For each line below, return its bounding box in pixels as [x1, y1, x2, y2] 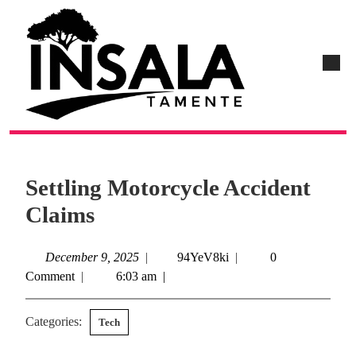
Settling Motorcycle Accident [25, 175, 311, 201]
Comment [25, 269, 75, 284]
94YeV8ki [177, 250, 229, 265]
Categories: [25, 315, 82, 329]
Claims [25, 202, 95, 228]
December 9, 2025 [45, 250, 139, 265]
